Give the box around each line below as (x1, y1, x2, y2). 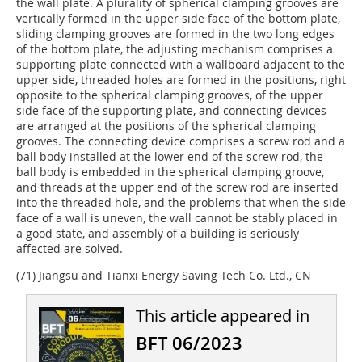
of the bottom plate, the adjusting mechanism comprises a (16, 41, 333, 57)
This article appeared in (135, 305, 309, 327)
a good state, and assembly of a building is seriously (16, 225, 299, 242)
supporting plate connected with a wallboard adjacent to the (16, 57, 345, 73)
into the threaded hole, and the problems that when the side (16, 195, 346, 211)
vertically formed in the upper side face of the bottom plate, (16, 11, 340, 27)
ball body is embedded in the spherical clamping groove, (16, 164, 324, 180)
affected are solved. (16, 241, 123, 257)
